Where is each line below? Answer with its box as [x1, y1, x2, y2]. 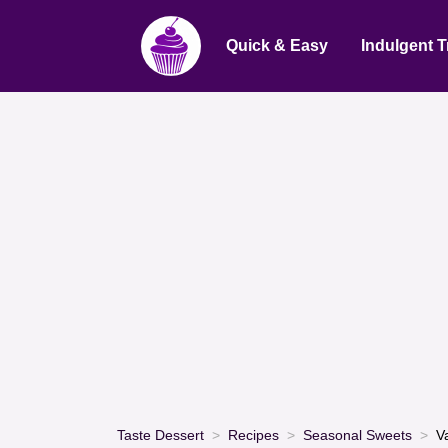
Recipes [228, 426, 279, 443]
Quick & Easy [225, 37, 328, 54]
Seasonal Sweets [303, 426, 412, 443]
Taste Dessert [117, 426, 204, 443]
